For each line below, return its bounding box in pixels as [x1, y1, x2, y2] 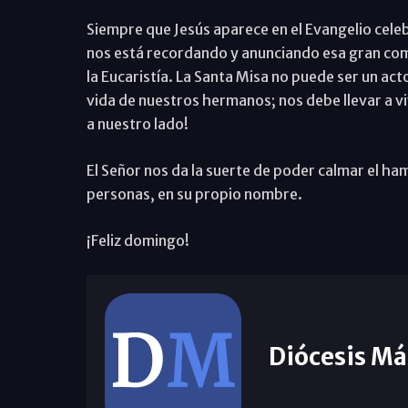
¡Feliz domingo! [86, 231, 189, 250]
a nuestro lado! [86, 115, 189, 133]
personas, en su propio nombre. [86, 185, 302, 203]
